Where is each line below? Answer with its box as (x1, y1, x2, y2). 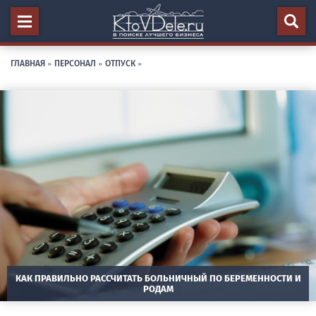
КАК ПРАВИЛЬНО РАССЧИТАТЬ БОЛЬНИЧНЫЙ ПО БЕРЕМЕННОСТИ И (15, 272, 301, 284)
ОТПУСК (105, 56, 135, 68)
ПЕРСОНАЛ (54, 56, 96, 68)
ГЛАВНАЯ (11, 56, 45, 68)
